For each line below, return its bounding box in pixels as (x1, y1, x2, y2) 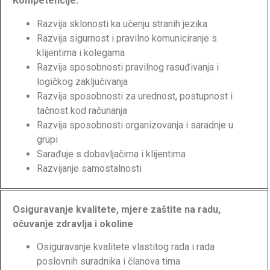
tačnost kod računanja (37, 104, 127, 116)
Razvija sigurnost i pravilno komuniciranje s (37, 32, 217, 44)
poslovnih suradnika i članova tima (37, 256, 180, 268)
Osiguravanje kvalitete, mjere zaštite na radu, (13, 203, 221, 215)
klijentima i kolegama (37, 46, 125, 58)
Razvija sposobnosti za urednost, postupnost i (37, 90, 233, 102)
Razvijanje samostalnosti (37, 162, 144, 174)
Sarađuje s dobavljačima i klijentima (37, 148, 186, 160)
